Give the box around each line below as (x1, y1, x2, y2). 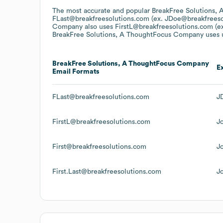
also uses (83, 23, 115, 30)
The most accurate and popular (52, 7, 152, 14)
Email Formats (52, 68, 100, 75)
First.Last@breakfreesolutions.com (52, 168, 161, 175)
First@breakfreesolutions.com (52, 143, 146, 150)
